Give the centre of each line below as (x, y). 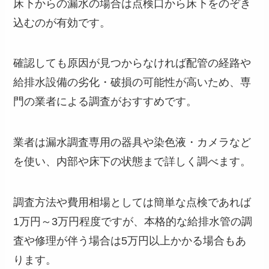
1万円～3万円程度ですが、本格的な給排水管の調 (133, 222)
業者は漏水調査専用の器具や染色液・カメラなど (132, 143)
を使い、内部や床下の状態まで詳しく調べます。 (132, 162)
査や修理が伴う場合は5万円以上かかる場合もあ (130, 241)
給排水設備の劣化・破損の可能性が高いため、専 (132, 83)
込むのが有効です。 (62, 23)
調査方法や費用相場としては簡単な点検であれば (132, 203)
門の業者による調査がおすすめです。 (105, 102)
